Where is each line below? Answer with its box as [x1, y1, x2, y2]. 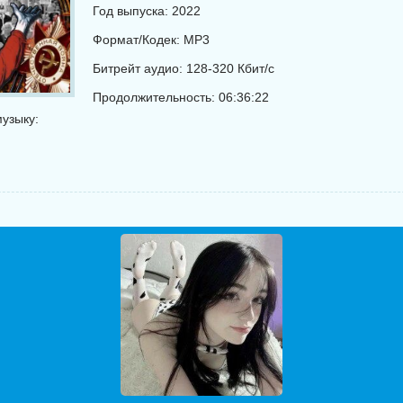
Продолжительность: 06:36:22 [93, 90, 269, 104]
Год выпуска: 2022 [93, 4, 201, 18]
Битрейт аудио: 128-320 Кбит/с [93, 61, 274, 76]
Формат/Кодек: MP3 [93, 32, 210, 47]
